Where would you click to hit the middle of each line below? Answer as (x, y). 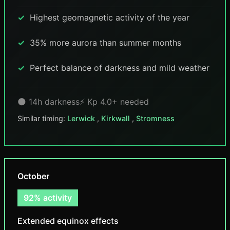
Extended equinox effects (68, 221)
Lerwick (82, 118)
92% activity (48, 198)
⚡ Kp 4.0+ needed (114, 102)
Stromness (155, 118)
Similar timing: (42, 118)
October (33, 176)
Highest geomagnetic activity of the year (110, 17)
